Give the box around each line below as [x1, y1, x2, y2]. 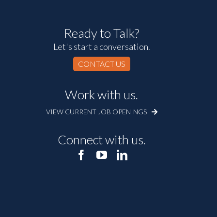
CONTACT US [77, 59, 125, 68]
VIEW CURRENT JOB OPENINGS [46, 107, 147, 116]
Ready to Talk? [63, 25, 139, 41]
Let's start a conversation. [53, 41, 150, 52]
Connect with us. [57, 131, 146, 147]
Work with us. [65, 86, 139, 102]
